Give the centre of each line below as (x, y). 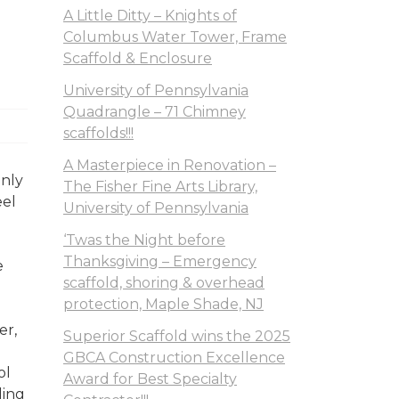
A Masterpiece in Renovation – (170, 165)
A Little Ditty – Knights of (150, 16)
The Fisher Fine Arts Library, (160, 187)
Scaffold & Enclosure (138, 58)
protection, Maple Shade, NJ (163, 304)
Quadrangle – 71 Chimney (155, 112)
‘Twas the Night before (144, 240)
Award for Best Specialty (150, 379)
